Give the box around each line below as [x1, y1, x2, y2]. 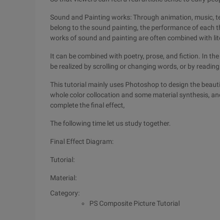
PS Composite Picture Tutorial [89, 199, 180, 207]
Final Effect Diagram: [50, 137, 113, 145]
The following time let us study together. [50, 119, 171, 127]
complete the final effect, [50, 101, 125, 109]
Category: [50, 189, 80, 197]
